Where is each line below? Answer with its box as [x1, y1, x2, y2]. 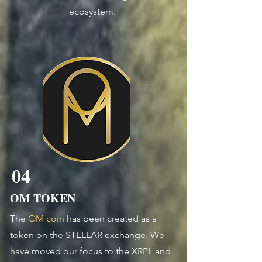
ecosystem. [69, 5, 118, 17]
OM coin [28, 212, 64, 224]
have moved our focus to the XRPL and [10, 245, 171, 257]
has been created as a [64, 212, 157, 224]
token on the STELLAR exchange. [10, 229, 150, 240]
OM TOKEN [10, 189, 75, 206]
